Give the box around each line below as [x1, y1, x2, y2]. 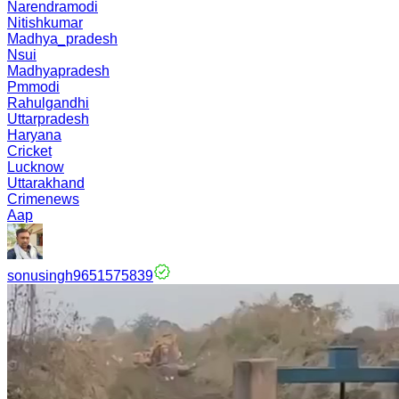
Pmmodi [7, 79, 60, 94]
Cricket [7, 143, 52, 159]
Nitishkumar [7, 15, 83, 30]
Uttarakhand [7, 175, 85, 191]
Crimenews [7, 191, 79, 207]
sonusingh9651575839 [7, 268, 153, 283]
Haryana [7, 127, 61, 142]
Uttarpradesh [7, 111, 89, 126]
